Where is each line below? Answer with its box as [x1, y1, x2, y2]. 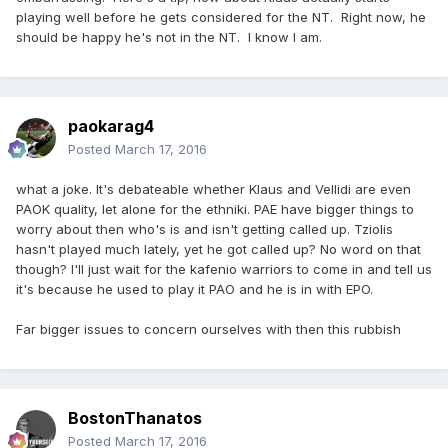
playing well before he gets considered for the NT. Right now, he [16, 8, 426, 25]
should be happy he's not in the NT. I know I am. [16, 28, 322, 45]
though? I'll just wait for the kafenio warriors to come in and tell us [16, 260, 432, 277]
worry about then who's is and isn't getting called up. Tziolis [16, 220, 393, 237]
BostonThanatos [68, 407, 202, 428]
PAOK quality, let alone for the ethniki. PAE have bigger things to [16, 200, 414, 217]
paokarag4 [68, 115, 154, 136]
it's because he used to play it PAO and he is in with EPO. [16, 280, 373, 297]
